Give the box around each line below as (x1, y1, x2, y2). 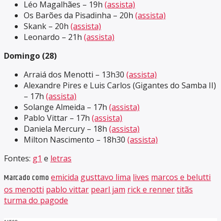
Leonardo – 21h (24, 32, 84, 43)
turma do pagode (4, 195, 68, 206)
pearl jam (91, 184, 125, 195)
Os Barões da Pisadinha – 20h (24, 10, 135, 21)
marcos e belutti (151, 172, 211, 183)
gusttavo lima (80, 172, 131, 183)
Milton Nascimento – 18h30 (24, 134, 127, 146)
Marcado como (4, 172, 51, 184)
